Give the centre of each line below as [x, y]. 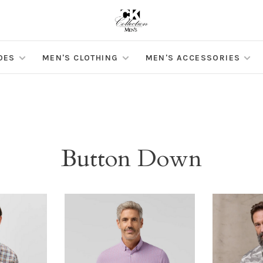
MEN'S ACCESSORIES [193, 58]
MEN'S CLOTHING [80, 58]
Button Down [131, 159]
